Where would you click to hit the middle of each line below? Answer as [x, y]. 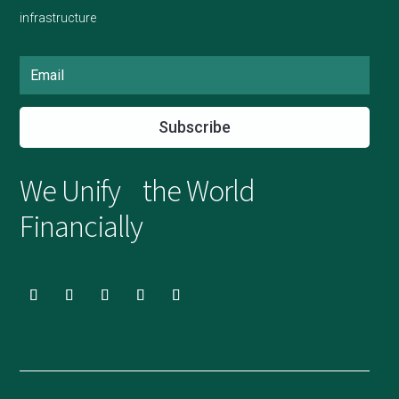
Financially [81, 228]
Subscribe [194, 127]
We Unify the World [137, 192]
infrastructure [57, 18]
